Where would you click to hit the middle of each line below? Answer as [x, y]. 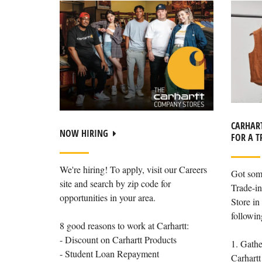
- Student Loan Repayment [109, 254]
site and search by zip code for [115, 184]
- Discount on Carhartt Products [118, 240]
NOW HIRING [84, 134]
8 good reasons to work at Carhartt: [124, 226]
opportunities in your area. [108, 198]
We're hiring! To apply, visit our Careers [133, 170]
